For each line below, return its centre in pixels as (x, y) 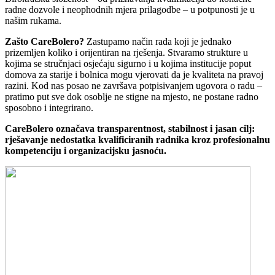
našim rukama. (33, 20)
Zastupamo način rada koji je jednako (158, 41)
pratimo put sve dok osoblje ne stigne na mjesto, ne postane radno (132, 96)
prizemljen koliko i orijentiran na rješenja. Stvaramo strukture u (126, 52)
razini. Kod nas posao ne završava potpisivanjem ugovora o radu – (134, 85)
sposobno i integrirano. (49, 107)
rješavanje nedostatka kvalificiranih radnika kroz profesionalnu (137, 139)
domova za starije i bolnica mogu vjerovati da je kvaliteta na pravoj (134, 74)
